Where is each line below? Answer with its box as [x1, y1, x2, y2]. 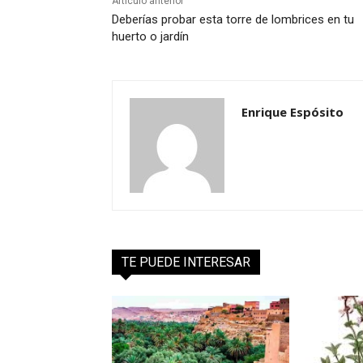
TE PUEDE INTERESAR [122, 254, 250, 271]
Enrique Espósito [241, 104, 344, 121]
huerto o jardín [112, 29, 189, 45]
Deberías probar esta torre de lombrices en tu [112, 12, 354, 28]
